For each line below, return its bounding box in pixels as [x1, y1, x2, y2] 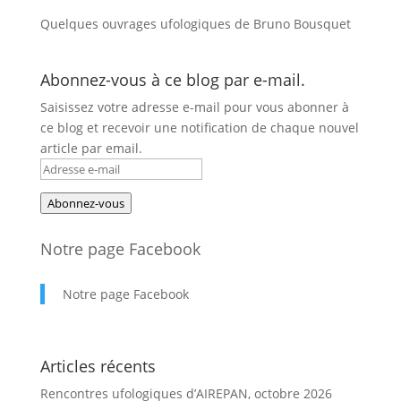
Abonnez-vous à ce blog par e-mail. [39, 69, 305, 90]
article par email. [39, 140, 142, 157]
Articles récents [39, 355, 156, 377]
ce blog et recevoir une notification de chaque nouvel [39, 119, 359, 136]
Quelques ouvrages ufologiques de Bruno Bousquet [39, 15, 351, 32]
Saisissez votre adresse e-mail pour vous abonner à [39, 98, 349, 115]
